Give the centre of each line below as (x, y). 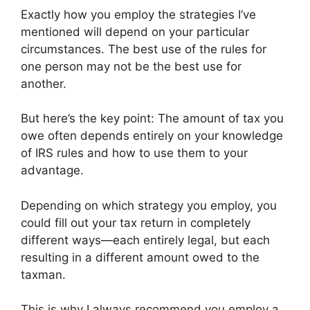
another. (44, 83)
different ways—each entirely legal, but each (145, 240)
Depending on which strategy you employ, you (149, 205)
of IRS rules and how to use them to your (134, 153)
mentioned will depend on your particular (135, 31)
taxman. (43, 274)
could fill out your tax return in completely (136, 222)
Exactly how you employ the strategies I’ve (138, 14)
